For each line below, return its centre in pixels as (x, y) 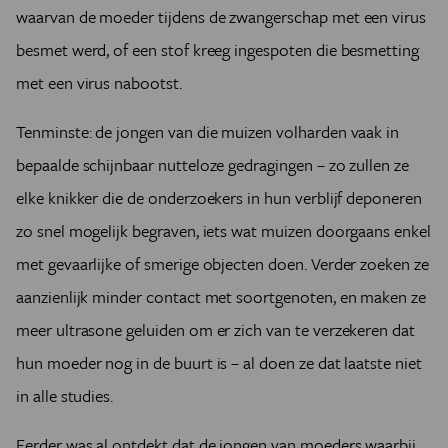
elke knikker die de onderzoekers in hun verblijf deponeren (219, 197)
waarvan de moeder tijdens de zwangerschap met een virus (221, 16)
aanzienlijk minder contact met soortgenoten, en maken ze (221, 296)
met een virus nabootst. (99, 82)
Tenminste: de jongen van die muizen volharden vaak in (208, 131)
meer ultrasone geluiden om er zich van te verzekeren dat (215, 329)
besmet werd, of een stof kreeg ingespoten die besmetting (217, 49)
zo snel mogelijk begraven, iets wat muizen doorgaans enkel (223, 230)
